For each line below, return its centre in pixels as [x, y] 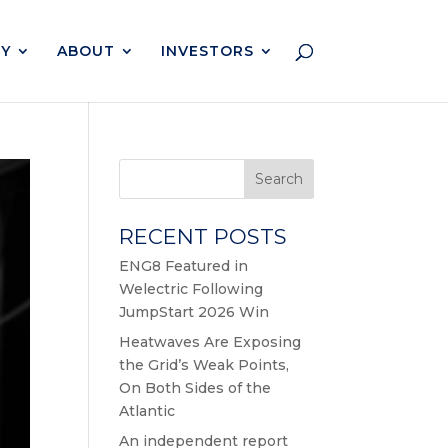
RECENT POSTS [203, 236]
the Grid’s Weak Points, [204, 365]
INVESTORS [207, 51]
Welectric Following [191, 289]
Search [278, 179]
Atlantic [147, 411]
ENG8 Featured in [184, 266]
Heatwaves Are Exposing [210, 342]
